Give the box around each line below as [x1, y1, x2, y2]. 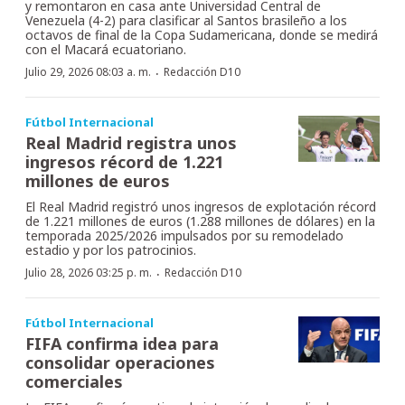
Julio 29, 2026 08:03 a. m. [25, 64, 151, 80]
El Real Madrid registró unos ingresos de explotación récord [25, 198, 376, 216]
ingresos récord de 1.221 [25, 151, 223, 174]
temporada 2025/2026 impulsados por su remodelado [25, 227, 344, 245]
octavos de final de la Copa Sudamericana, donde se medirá [25, 26, 378, 44]
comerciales [25, 371, 123, 393]
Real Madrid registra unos [25, 132, 237, 155]
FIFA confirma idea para [25, 333, 219, 355]
